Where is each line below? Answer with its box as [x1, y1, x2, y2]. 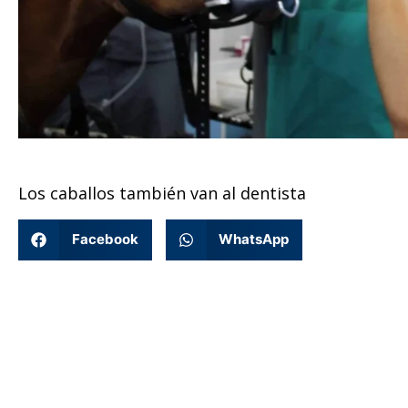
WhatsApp [219, 230, 289, 249]
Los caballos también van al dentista [18, 182, 306, 205]
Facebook [71, 230, 138, 249]
